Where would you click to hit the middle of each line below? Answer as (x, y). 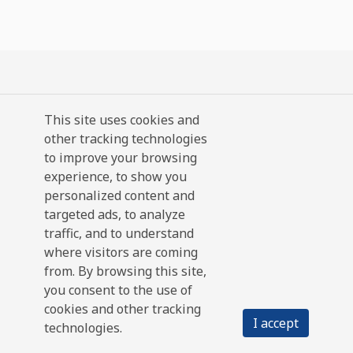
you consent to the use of (118, 290)
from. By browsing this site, (125, 271)
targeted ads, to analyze (115, 214)
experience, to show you (115, 176)
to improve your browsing (121, 158)
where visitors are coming (121, 252)
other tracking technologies (126, 139)
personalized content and (119, 195)
